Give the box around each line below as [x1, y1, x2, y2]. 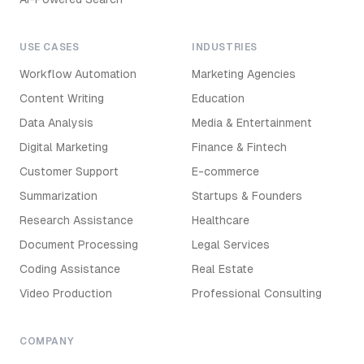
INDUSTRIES [192, 41, 258, 53]
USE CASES [19, 41, 80, 53]
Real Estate [192, 262, 253, 275]
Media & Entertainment [192, 116, 312, 129]
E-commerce [192, 165, 259, 178]
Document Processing [19, 238, 138, 251]
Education [192, 92, 245, 105]
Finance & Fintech [192, 141, 287, 154]
